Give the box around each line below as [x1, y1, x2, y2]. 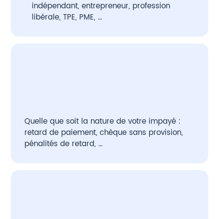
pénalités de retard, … [24, 138, 103, 151]
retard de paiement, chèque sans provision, [24, 127, 183, 139]
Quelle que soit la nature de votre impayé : [24, 115, 181, 128]
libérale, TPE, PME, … [32, 11, 103, 24]
